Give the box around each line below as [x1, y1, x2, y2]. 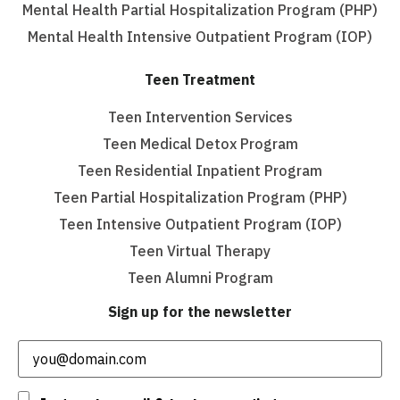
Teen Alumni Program [127, 268, 273, 287]
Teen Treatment [145, 70, 255, 88]
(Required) [54, 324, 128, 343]
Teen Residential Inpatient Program [78, 161, 322, 179]
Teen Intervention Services [107, 107, 293, 126]
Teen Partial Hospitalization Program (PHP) [53, 187, 347, 206]
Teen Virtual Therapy [129, 241, 271, 260]
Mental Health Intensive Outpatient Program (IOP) [28, 27, 372, 46]
